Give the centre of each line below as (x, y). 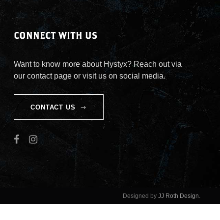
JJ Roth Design (179, 196)
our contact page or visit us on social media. (90, 76)
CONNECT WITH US (56, 35)
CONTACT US (53, 108)
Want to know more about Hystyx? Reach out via (98, 64)
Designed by (140, 196)
